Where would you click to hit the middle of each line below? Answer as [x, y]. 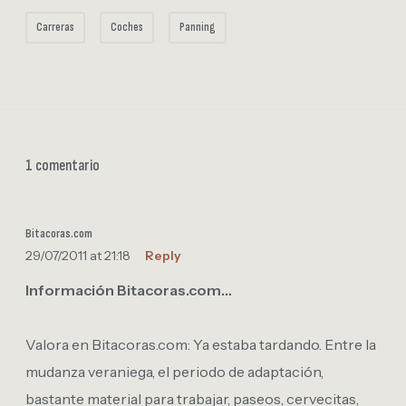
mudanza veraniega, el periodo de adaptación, [174, 371]
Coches [127, 27]
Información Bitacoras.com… [129, 290]
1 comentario [63, 165]
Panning [198, 27]
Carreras [55, 27]
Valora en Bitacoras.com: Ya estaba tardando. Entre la [201, 344]
